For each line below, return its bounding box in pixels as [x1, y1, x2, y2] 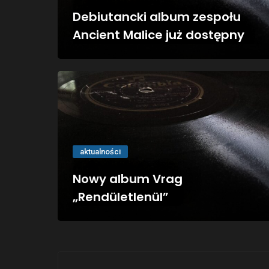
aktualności [80, 147, 121, 156]
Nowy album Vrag [73, 170, 183, 187]
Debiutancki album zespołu [73, 8, 241, 25]
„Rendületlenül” [73, 188, 169, 205]
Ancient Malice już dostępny [73, 26, 244, 43]
